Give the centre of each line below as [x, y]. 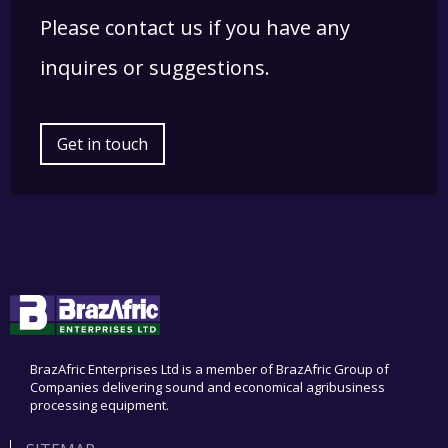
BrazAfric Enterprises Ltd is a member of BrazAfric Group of [209, 369]
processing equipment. [99, 405]
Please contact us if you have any [195, 28]
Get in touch [102, 144]
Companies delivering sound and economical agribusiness [207, 387]
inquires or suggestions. [155, 68]
